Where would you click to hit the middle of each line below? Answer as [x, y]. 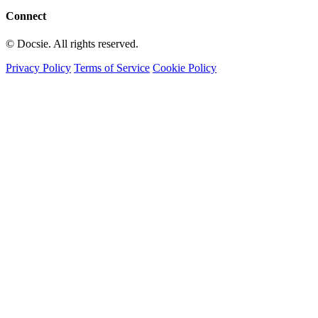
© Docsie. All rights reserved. [72, 44]
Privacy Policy [38, 68]
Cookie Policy [185, 68]
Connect [26, 16]
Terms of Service [112, 68]
